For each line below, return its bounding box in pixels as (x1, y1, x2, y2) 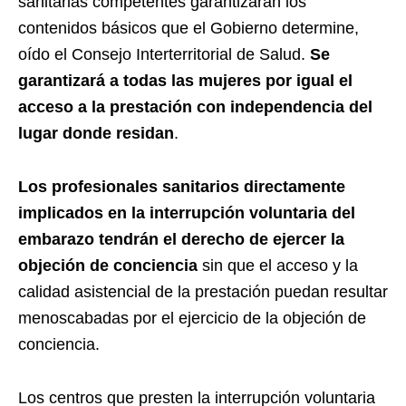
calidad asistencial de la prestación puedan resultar (18, 282, 388, 301)
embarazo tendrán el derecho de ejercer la (18, 229, 344, 248)
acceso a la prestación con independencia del (18, 97, 372, 116)
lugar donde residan (18, 123, 174, 142)
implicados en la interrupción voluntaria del (18, 203, 355, 222)
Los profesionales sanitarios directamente (18, 177, 345, 196)
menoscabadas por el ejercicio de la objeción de (18, 308, 366, 327)
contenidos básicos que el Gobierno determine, (18, 18, 359, 37)
